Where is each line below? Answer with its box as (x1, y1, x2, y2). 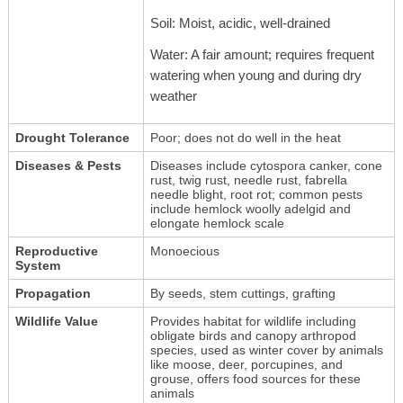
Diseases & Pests (14, 157, 121, 173)
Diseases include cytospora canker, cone (149, 157, 382, 173)
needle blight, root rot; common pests (149, 186, 363, 201)
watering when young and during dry (149, 67, 362, 83)
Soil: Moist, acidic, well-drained (149, 14, 330, 31)
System (14, 257, 60, 273)
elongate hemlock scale (149, 215, 284, 230)
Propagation (14, 285, 91, 300)
